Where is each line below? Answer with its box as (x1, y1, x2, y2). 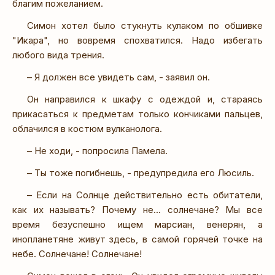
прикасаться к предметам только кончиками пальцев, (12, 107, 263, 120)
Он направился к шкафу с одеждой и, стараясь (27, 93, 263, 105)
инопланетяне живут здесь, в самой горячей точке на (12, 233, 263, 245)
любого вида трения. (12, 48, 104, 61)
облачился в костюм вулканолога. (12, 122, 162, 134)
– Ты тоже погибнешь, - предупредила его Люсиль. (27, 166, 254, 179)
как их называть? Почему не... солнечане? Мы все (12, 203, 263, 215)
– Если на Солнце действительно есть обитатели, (27, 188, 263, 201)
